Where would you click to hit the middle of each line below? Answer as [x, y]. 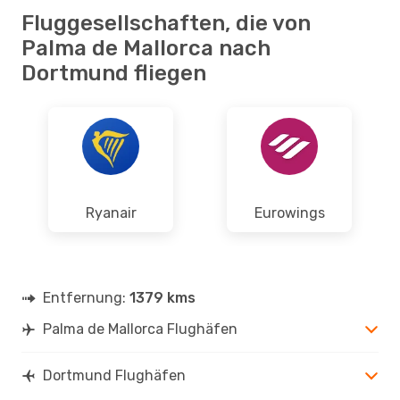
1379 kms [162, 297]
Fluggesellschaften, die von [166, 23]
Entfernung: [86, 297]
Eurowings [289, 212]
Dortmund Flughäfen [114, 375]
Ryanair [111, 212]
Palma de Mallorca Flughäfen [140, 329]
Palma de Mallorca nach [146, 48]
